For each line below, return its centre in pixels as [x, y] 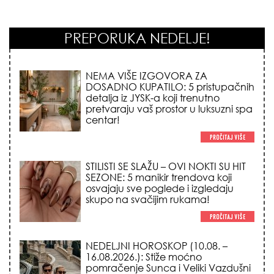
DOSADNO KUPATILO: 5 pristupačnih [170, 87]
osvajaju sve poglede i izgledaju [160, 188]
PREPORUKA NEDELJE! [137, 38]
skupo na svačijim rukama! [148, 199]
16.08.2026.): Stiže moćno [144, 257]
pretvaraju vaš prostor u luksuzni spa [169, 109]
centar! [103, 120]
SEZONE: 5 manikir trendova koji [159, 177]
